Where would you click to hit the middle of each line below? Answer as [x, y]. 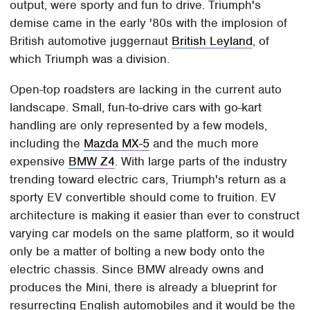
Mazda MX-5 [117, 144]
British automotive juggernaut [91, 41]
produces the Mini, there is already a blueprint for [144, 288]
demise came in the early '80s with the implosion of [149, 23]
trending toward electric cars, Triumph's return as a [148, 180]
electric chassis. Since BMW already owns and [137, 270]
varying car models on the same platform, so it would [152, 234]
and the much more [204, 144]
